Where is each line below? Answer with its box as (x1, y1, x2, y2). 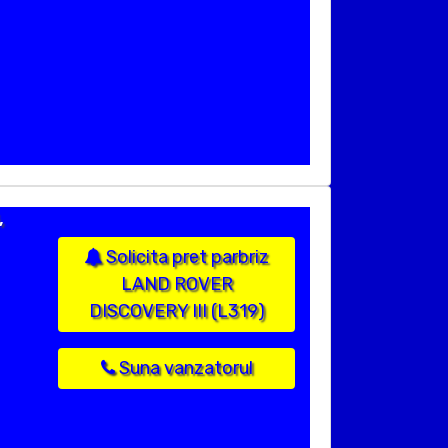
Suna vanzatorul (114, 357, 253, 380)
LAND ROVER (120, 273, 233, 296)
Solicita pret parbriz (102, 246, 269, 269)
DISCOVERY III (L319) (88, 300, 265, 323)
